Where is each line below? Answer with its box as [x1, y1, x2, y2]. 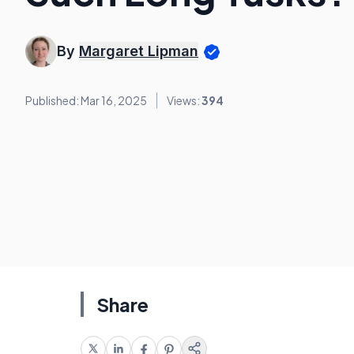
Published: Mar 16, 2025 [25, 93, 147, 108]
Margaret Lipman [79, 42, 198, 59]
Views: [167, 93, 201, 108]
